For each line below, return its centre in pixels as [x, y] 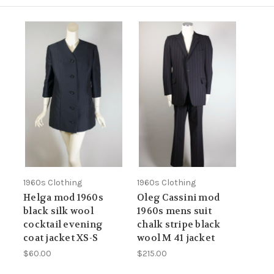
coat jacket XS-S [61, 238]
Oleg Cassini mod [178, 197]
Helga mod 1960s [63, 197]
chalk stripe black [179, 224]
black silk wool [58, 211]
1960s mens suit [174, 211]
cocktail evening [63, 224]
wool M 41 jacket [176, 238]
